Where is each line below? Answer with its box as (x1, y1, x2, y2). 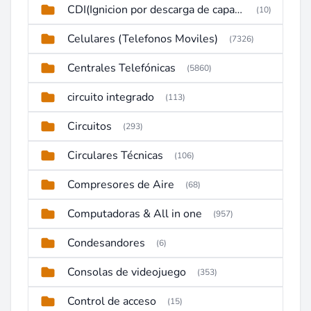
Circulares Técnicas (67, 148, 163, 163)
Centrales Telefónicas (67, 60, 176, 76)
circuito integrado (67, 90, 154, 105)
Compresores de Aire (67, 177, 174, 192)
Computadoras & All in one (67, 206, 202, 221)
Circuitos (67, 119, 112, 134)
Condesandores (67, 235, 145, 251)
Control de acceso (67, 294, 156, 309)
